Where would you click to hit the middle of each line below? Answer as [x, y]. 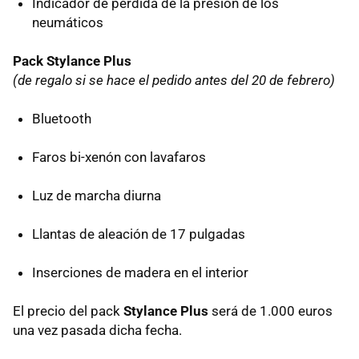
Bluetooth [62, 118]
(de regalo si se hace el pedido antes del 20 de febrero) [174, 80]
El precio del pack [68, 311]
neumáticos [68, 22]
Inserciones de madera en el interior [140, 272]
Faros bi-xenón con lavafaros [119, 157]
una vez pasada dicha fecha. [97, 330]
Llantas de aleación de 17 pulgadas [139, 234]
